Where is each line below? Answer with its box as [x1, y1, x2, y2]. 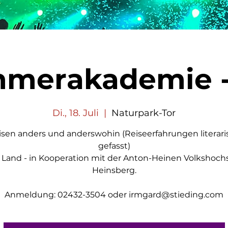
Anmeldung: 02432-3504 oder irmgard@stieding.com [5, 190, 223, 199]
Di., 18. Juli [52, 107, 99, 119]
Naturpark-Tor [111, 107, 176, 119]
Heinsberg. [92, 165, 136, 175]
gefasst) [98, 141, 130, 151]
